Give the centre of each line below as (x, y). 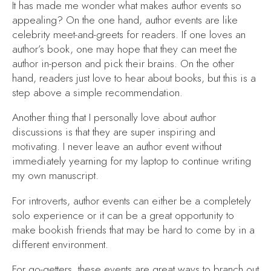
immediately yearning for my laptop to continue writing (132, 161)
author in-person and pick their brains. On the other (123, 63)
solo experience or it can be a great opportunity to (123, 215)
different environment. (62, 244)
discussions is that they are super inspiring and (114, 132)
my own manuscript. (57, 176)
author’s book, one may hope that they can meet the (125, 49)
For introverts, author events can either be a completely (132, 201)
